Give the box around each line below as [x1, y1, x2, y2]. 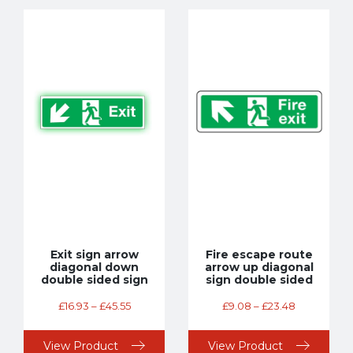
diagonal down [50, 259, 139, 274]
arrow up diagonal [204, 259, 314, 274]
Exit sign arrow [50, 247, 139, 262]
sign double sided [205, 272, 313, 287]
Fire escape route [205, 247, 313, 262]
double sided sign [40, 272, 148, 287]
